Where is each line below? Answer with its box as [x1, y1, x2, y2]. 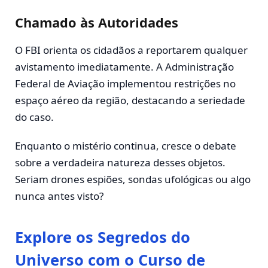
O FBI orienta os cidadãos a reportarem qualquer [15, 43, 248, 57]
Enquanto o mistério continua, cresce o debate [15, 139, 236, 153]
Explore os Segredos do [15, 226, 190, 247]
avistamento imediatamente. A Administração [15, 60, 234, 74]
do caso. [15, 110, 54, 124]
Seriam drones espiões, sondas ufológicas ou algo [15, 172, 251, 187]
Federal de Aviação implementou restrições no [15, 77, 236, 91]
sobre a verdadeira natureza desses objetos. [15, 156, 226, 170]
